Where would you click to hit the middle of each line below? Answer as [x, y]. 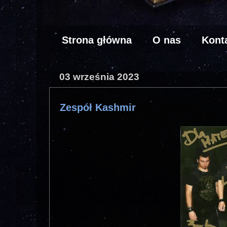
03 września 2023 [99, 77]
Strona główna [97, 40]
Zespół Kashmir [98, 108]
